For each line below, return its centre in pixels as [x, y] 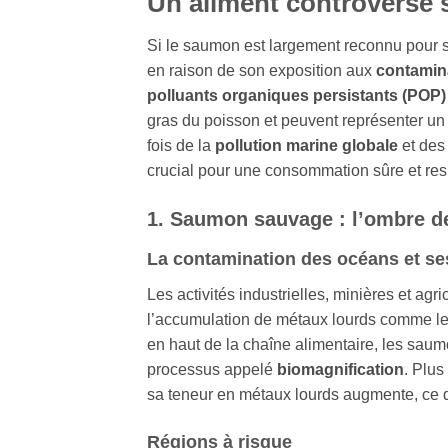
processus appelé [212, 370]
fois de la [181, 145]
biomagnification [340, 370]
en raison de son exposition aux [261, 70]
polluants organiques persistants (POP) [296, 95]
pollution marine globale [306, 145]
